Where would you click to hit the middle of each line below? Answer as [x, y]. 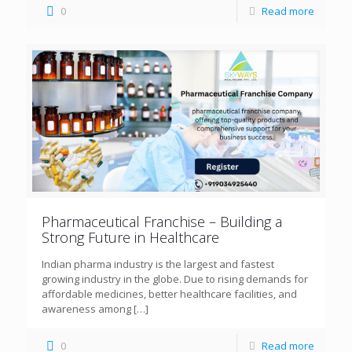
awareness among [86, 308]
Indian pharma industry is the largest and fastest [158, 264]
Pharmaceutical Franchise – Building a [162, 221]
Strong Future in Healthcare [130, 237]
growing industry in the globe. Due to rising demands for [175, 279]
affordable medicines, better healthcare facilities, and [169, 293]
